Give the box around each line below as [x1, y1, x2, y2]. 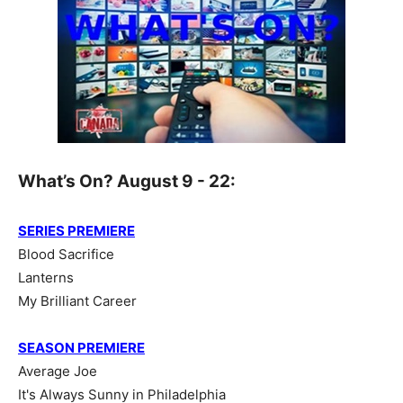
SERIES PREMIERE [18, 222, 135, 240]
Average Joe [18, 363, 97, 381]
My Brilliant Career [18, 292, 137, 310]
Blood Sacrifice [18, 246, 114, 264]
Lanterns [18, 269, 74, 287]
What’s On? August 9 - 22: [18, 171, 236, 193]
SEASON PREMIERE [18, 339, 145, 357]
